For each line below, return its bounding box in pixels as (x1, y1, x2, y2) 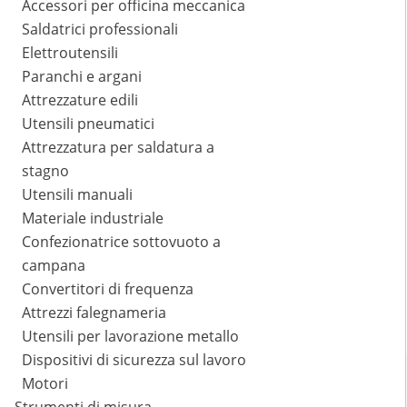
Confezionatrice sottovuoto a (22, 232, 221, 253)
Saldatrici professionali (22, 19, 178, 40)
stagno (22, 161, 69, 182)
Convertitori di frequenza (22, 279, 194, 300)
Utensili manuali (22, 184, 133, 205)
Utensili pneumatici (22, 114, 154, 134)
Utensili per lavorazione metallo (22, 326, 239, 347)
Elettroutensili (22, 43, 118, 64)
